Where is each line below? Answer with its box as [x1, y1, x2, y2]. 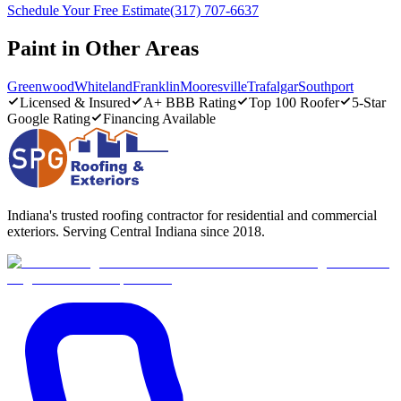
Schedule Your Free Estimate [7, 2, 170, 18]
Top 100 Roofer [249, 94, 339, 110]
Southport [298, 78, 354, 94]
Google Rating [7, 110, 90, 126]
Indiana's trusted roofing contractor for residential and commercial [7, 207, 377, 223]
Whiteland [74, 78, 132, 94]
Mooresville [180, 78, 247, 94]
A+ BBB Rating [143, 94, 236, 110]
